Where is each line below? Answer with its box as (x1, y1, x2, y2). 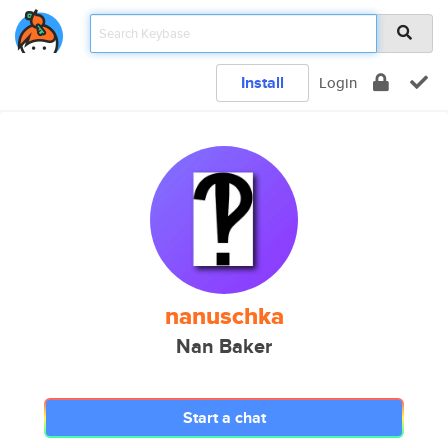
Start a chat (182, 406, 266, 429)
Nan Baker (176, 332, 272, 361)
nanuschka (164, 298, 284, 334)
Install (241, 71, 284, 94)
